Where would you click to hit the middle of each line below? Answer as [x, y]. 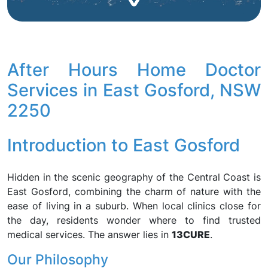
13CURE [191, 234]
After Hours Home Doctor [134, 70]
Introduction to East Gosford [124, 145]
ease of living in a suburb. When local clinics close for [134, 206]
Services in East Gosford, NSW [134, 90]
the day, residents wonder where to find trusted [134, 220]
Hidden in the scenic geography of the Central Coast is [134, 177]
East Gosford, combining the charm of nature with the [134, 191]
